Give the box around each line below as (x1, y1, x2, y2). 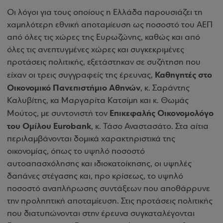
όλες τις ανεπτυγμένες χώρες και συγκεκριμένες (7, 45, 184, 55)
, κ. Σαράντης (140, 84, 190, 93)
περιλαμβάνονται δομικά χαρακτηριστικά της (7, 134, 175, 144)
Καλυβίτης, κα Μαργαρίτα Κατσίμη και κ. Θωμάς (7, 96, 189, 106)
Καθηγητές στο (155, 69, 212, 81)
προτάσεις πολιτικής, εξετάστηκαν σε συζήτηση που (7, 58, 201, 67)
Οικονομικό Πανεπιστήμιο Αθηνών (7, 82, 140, 94)
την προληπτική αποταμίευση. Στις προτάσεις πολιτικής (7, 197, 213, 206)
